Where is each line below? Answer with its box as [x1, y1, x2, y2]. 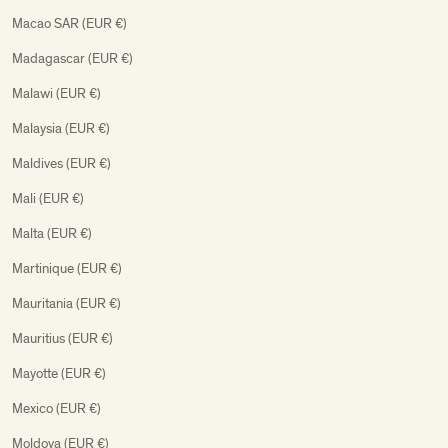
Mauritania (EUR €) [12, 294, 121, 312]
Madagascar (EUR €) [12, 49, 133, 67]
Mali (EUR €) [12, 189, 84, 207]
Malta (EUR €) [12, 224, 92, 242]
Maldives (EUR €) [12, 154, 111, 172]
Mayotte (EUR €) [12, 364, 106, 382]
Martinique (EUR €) [12, 259, 122, 277]
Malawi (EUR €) [12, 84, 101, 102]
